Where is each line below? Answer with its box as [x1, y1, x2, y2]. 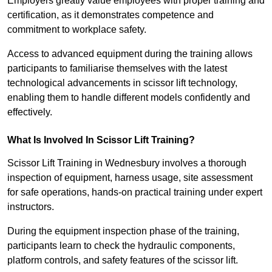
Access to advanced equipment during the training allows [7, 49, 253, 59]
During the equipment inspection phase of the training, [7, 226, 239, 237]
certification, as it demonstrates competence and [7, 10, 214, 21]
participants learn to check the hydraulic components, [7, 240, 235, 251]
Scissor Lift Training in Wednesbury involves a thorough [7, 158, 246, 169]
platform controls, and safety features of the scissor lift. [7, 255, 238, 266]
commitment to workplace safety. [7, 24, 146, 35]
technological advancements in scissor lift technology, [7, 78, 237, 89]
